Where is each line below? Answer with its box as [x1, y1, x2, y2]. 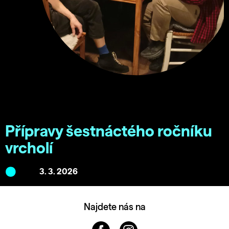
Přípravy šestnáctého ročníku [5, 124, 212, 140]
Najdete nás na [83, 203, 146, 213]
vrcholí [5, 141, 53, 157]
